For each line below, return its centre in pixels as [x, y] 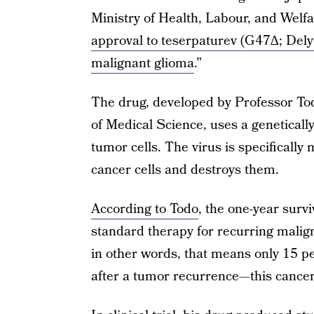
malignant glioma [142, 63]
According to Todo [144, 209]
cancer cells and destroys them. [185, 170]
